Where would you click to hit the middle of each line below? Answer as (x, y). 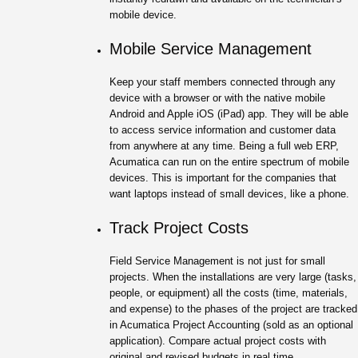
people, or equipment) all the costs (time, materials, (229, 292)
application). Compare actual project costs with (218, 340)
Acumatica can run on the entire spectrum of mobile (229, 161)
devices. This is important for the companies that (223, 177)
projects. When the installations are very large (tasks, (233, 276)
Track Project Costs (179, 227)
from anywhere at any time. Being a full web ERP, (224, 145)
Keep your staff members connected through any (223, 82)
